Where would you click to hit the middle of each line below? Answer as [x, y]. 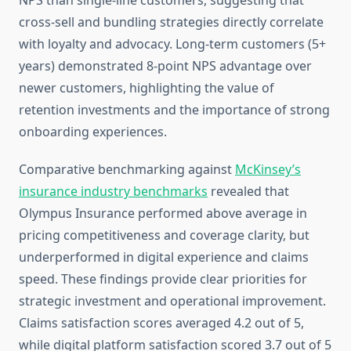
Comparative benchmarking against [127, 170]
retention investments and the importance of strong [174, 110]
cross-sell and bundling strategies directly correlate [171, 22]
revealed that [248, 192]
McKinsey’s [268, 170]
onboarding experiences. [93, 132]
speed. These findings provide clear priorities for [163, 279]
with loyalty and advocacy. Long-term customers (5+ [172, 44]
